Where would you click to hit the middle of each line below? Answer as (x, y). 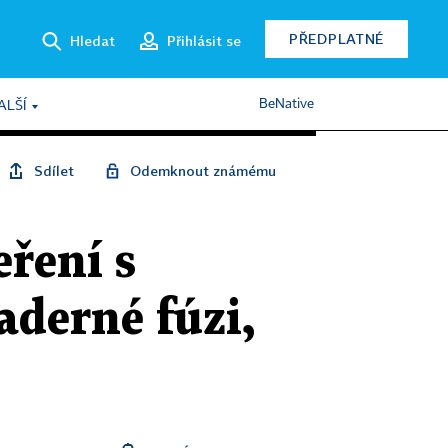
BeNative (286, 104)
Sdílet (54, 170)
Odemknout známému (203, 170)
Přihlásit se (204, 40)
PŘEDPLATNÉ (336, 38)
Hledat (92, 40)
